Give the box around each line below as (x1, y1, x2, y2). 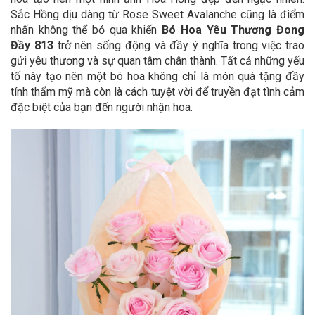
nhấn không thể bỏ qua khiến (11, 23, 162, 37)
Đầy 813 (11, 39, 53, 52)
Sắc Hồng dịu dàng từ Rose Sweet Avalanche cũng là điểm (11, 8, 304, 21)
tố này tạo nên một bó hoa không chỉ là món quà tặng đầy (11, 70, 304, 83)
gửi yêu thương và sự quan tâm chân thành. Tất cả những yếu (11, 54, 304, 67)
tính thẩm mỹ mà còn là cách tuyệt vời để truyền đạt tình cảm (11, 85, 304, 98)
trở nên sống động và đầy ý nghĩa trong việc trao (53, 39, 304, 52)
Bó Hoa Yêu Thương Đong (162, 23, 305, 37)
